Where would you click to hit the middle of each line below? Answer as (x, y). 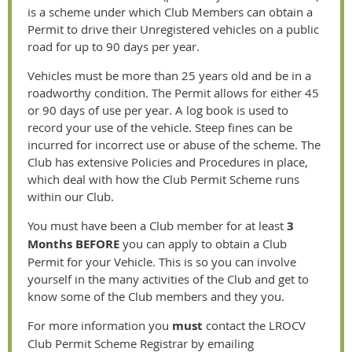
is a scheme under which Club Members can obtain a (170, 12)
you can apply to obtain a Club (205, 244)
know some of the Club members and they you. (156, 296)
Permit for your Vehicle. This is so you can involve (162, 262)
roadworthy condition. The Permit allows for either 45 (173, 93)
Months (50, 244)
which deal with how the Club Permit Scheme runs (163, 179)
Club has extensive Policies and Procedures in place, (168, 162)
